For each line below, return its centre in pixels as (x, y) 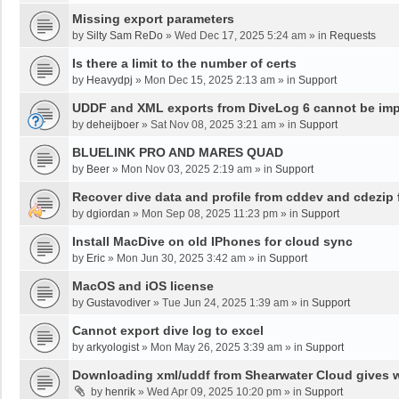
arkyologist (113, 347)
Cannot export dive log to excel (168, 330)
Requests (353, 35)
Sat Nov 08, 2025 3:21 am (213, 124)
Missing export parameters (153, 18)
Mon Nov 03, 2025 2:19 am (187, 169)
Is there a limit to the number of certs (184, 63)
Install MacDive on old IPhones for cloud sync (212, 241)
